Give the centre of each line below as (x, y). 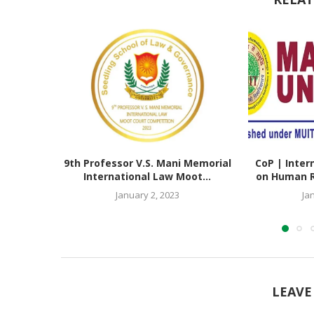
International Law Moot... (148, 176)
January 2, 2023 (147, 194)
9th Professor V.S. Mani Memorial (147, 163)
